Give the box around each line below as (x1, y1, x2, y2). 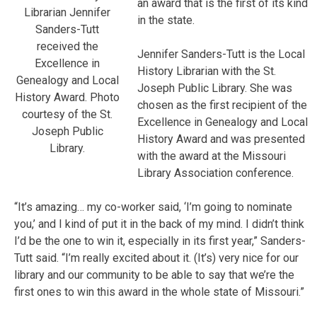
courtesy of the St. (22, 107, 113, 121)
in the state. (137, 13, 195, 27)
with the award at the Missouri (137, 149, 286, 163)
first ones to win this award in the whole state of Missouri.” (14, 284, 304, 299)
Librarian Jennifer (24, 5, 110, 19)
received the (36, 39, 98, 53)
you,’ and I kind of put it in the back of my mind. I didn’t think (14, 217, 304, 231)
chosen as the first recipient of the (137, 98, 307, 112)
